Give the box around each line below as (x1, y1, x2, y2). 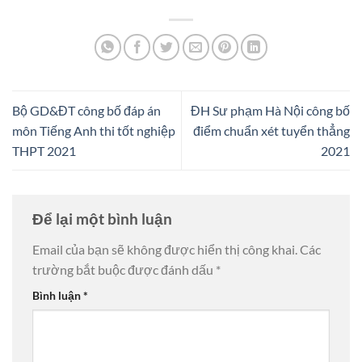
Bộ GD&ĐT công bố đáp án (12, 103, 161, 119)
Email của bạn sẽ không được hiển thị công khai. (32, 242, 297, 258)
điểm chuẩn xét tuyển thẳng (193, 123, 350, 139)
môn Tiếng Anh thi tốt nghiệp (12, 123, 175, 139)
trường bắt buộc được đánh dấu (32, 262, 216, 278)
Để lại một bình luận (32, 209, 175, 229)
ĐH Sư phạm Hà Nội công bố (191, 103, 350, 119)
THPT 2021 (12, 143, 76, 159)
